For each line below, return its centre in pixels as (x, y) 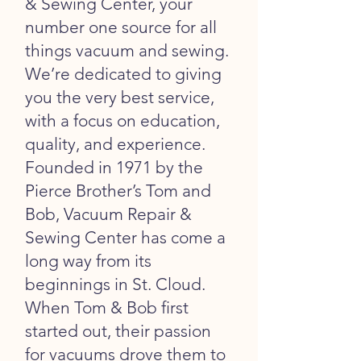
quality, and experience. (115, 143)
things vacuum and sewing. (127, 50)
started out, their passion (118, 330)
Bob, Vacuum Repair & (108, 214)
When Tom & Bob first (107, 307)
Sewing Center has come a (125, 237)
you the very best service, (120, 97)
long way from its (88, 260)
